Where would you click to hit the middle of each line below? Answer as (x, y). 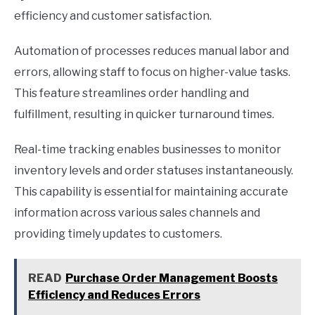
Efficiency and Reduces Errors (114, 295)
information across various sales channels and (137, 212)
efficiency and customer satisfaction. (113, 15)
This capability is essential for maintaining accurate (151, 191)
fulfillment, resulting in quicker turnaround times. (144, 114)
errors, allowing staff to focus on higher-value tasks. (152, 72)
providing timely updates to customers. (118, 233)
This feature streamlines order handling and (131, 93)
